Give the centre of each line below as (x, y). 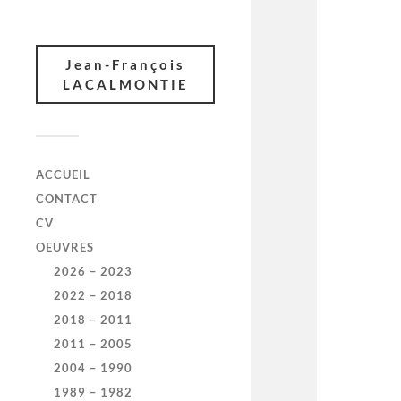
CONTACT (67, 199)
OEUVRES (65, 247)
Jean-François (125, 64)
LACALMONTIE (125, 84)
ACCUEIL (63, 175)
